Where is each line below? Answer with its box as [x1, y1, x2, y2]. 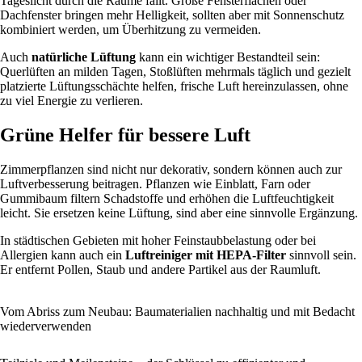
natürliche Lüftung [32, 50, 136, 65]
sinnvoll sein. [286, 247, 356, 262]
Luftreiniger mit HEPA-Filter [125, 247, 286, 262]
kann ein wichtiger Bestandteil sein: [136, 50, 320, 65]
